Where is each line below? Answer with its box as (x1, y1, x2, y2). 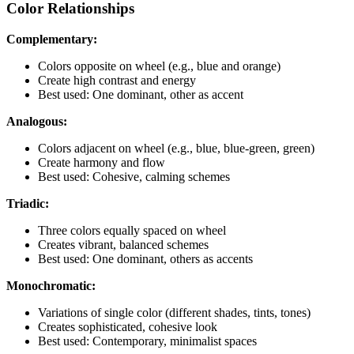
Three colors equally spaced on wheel (38, 223, 226, 237)
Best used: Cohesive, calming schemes (38, 169, 230, 183)
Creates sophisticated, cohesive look (38, 319, 217, 333)
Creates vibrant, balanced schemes (38, 237, 209, 251)
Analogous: (6, 114, 67, 128)
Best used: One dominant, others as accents (38, 251, 253, 265)
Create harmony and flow (38, 155, 165, 169)
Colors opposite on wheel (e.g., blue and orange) (38, 58, 281, 73)
